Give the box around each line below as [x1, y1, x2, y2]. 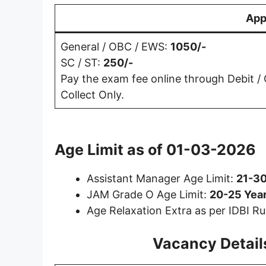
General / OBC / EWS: [61, 40, 170, 53]
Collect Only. [61, 88, 124, 101]
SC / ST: [61, 56, 103, 69]
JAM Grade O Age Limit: [87, 188, 210, 201]
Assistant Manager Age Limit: [87, 172, 236, 185]
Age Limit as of [55, 140, 166, 159]
